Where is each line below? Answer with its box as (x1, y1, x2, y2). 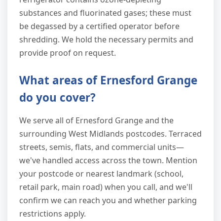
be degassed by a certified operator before (19, 21, 180, 32)
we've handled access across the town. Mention (19, 155, 197, 166)
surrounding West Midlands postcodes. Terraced (19, 128, 202, 140)
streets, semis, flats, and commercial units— (19, 142, 184, 153)
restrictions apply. (19, 208, 86, 220)
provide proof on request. (19, 47, 116, 59)
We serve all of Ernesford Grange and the (19, 115, 174, 126)
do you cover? (19, 90, 96, 106)
